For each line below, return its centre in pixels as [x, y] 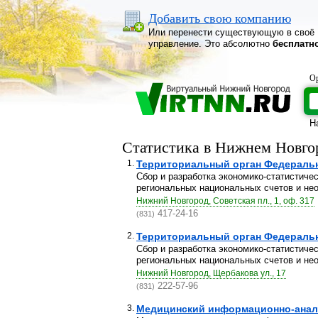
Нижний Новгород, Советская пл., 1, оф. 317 [225, 201]
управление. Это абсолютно [210, 44]
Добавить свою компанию [220, 18]
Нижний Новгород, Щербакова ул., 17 [211, 273]
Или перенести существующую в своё [231, 32]
